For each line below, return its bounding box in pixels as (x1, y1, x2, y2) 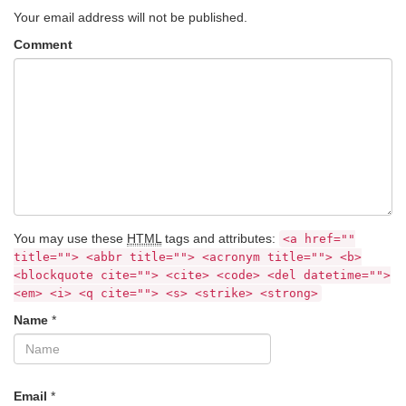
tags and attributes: (161, 231, 279, 246)
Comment (14, 37, 72, 53)
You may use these (14, 231, 127, 246)
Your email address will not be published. (14, 10, 247, 25)
